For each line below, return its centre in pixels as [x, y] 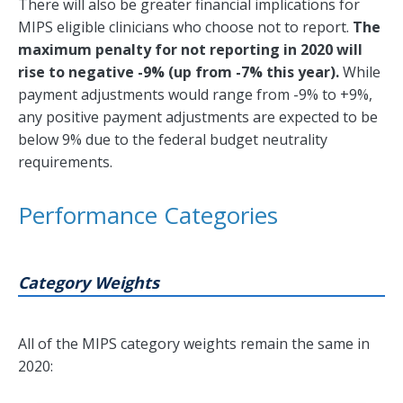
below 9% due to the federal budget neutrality [173, 140]
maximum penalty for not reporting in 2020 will [190, 50]
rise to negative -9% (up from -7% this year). [179, 72]
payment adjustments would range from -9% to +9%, [195, 95]
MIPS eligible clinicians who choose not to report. [185, 27]
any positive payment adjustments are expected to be [198, 117]
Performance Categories [151, 215]
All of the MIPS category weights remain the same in [194, 344]
